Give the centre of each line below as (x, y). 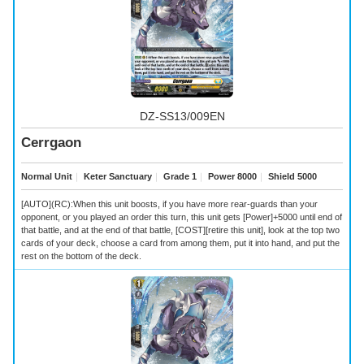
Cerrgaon (51, 143)
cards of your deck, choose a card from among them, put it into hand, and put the (180, 243)
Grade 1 (179, 176)
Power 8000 (231, 176)
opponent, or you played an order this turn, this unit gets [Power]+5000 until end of (182, 217)
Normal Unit (47, 176)
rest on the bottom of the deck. (81, 256)
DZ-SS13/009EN (182, 116)
